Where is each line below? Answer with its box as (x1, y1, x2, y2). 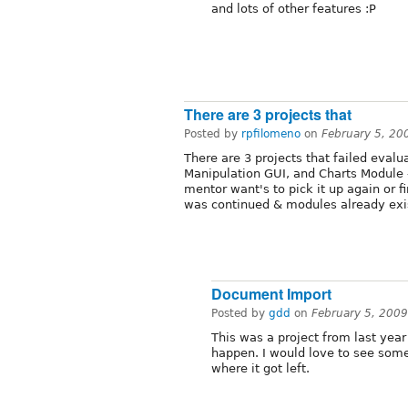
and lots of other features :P (211, 2, 376, 16)
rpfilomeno (241, 127, 301, 140)
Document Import (211, 283, 331, 305)
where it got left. (211, 362, 310, 376)
